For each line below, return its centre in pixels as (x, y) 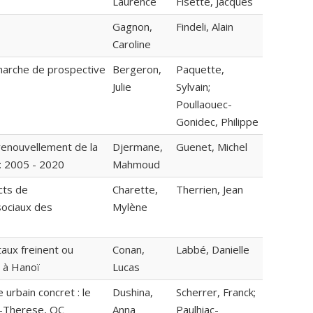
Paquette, (200, 70)
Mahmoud (136, 165)
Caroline (132, 44)
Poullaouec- (204, 104)
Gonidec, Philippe (217, 122)
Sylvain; (193, 87)
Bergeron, (137, 70)
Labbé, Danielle (213, 250)
